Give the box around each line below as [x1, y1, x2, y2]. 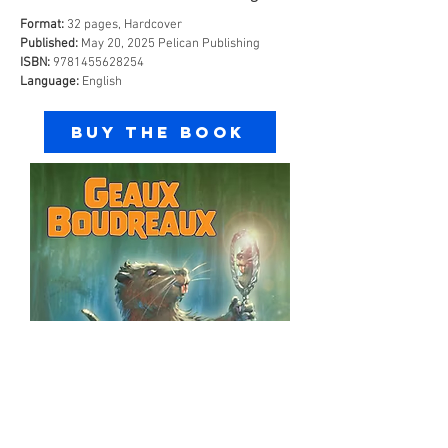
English [79, 74, 122, 90]
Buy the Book [70, 122, 246, 142]
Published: [20, 36, 81, 52]
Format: [20, 17, 64, 33]
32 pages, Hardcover [64, 17, 182, 33]
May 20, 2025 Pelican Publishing [81, 36, 260, 52]
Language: [20, 74, 79, 90]
